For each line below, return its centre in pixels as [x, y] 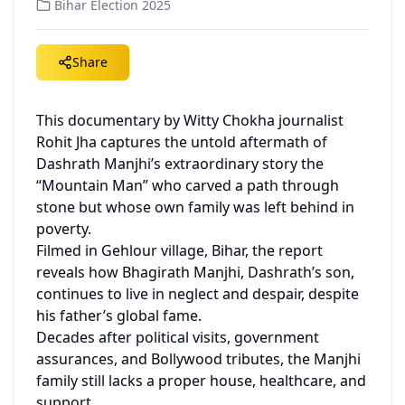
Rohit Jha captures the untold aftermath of [182, 142]
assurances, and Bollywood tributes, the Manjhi [198, 359]
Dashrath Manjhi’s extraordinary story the [180, 164]
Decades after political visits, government [178, 337]
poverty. [64, 229]
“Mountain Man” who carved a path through [188, 185]
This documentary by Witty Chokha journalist [190, 120]
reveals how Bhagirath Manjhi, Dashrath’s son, [195, 272]
